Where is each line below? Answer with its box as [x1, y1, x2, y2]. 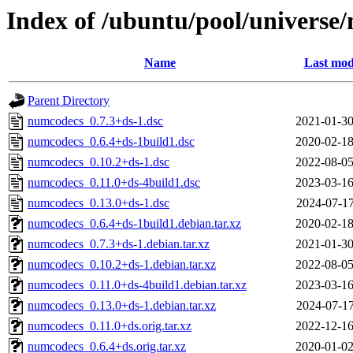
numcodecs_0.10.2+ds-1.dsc [28, 155, 169, 169]
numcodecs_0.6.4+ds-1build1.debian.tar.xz [28, 217, 241, 231]
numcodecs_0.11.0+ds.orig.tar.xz [28, 319, 191, 333]
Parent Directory [28, 94, 110, 108]
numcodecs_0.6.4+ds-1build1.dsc [28, 135, 195, 149]
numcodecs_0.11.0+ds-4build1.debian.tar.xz [28, 278, 247, 292]
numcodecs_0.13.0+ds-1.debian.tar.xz [28, 299, 216, 313]
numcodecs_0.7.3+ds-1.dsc [28, 114, 163, 128]
